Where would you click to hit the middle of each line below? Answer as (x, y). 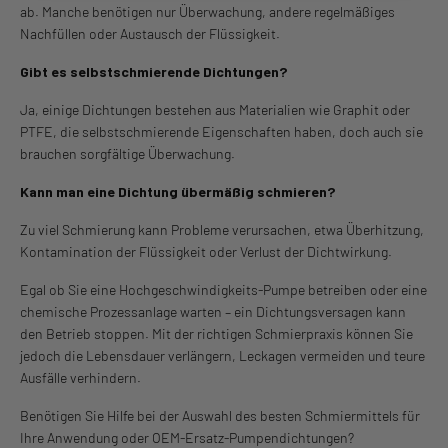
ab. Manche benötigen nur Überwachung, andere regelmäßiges (208, 11)
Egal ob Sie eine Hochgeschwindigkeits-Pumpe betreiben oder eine (224, 289)
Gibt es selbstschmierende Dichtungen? (154, 71)
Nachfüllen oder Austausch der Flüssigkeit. (150, 33)
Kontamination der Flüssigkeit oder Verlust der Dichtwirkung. (206, 251)
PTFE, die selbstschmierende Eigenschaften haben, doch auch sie (222, 131)
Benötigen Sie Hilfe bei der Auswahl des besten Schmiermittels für (220, 415)
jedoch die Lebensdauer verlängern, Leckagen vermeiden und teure (223, 355)
